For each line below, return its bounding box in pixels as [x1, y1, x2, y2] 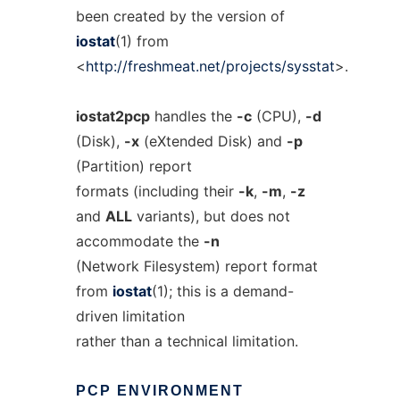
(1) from [114, 32, 169, 50]
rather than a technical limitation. [75, 332, 298, 350]
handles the [149, 107, 237, 125]
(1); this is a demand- [151, 282, 294, 300]
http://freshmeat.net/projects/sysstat [85, 57, 335, 75]
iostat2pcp [75, 107, 150, 125]
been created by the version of [75, 7, 285, 25]
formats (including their [75, 182, 238, 200]
